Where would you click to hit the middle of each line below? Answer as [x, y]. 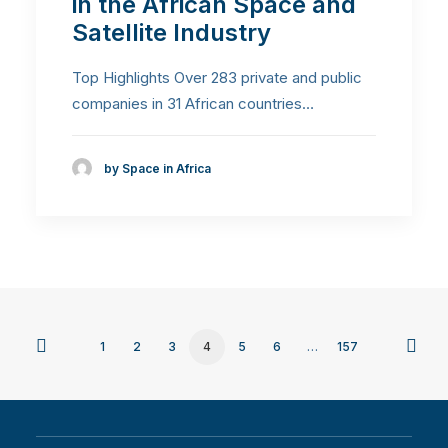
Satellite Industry [171, 33]
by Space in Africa [157, 168]
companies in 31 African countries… [193, 104]
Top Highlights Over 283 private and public [217, 78]
